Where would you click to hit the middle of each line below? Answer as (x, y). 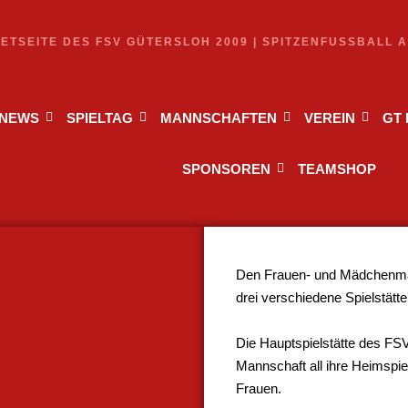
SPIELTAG (99, 118)
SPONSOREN (226, 169)
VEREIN (329, 118)
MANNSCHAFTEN (218, 118)
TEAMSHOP (337, 169)
